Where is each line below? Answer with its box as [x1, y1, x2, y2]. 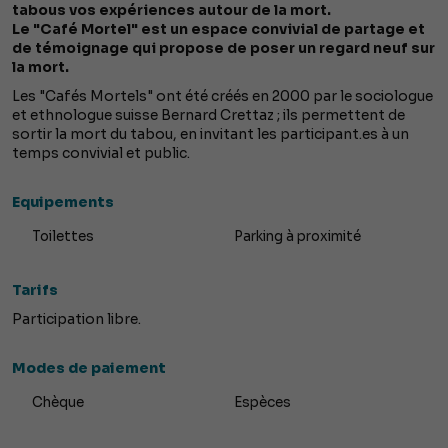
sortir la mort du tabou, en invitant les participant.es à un [12, 125, 409, 144]
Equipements [12, 193, 114, 212]
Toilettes [32, 228, 94, 246]
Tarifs [12, 281, 58, 300]
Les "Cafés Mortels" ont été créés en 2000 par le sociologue [12, 87, 433, 106]
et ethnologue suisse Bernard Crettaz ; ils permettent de [12, 106, 405, 125]
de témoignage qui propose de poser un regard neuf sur [12, 39, 435, 58]
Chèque [32, 394, 84, 412]
